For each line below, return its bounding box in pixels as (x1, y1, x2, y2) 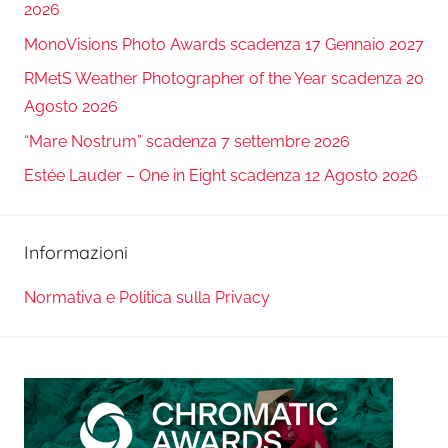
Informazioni (24, 240, 128, 264)
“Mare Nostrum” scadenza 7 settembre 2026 (24, 131, 350, 151)
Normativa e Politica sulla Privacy (24, 288, 270, 308)
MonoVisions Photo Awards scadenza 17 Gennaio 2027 (24, 34, 424, 54)
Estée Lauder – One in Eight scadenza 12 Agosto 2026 (24, 165, 418, 185)
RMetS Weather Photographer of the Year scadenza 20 (24, 69, 424, 89)
